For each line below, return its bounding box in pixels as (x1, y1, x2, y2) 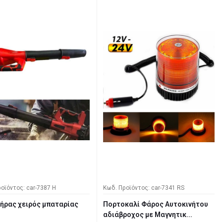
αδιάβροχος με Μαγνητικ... (103, 211, 192, 219)
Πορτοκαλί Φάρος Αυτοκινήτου (103, 200, 208, 209)
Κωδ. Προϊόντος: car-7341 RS (103, 184, 184, 192)
